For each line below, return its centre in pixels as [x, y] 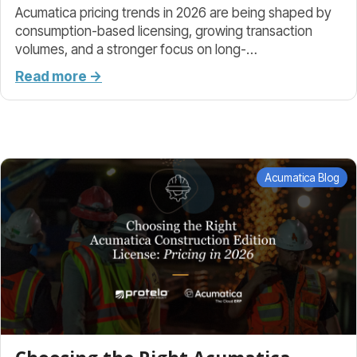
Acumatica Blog [302, 177]
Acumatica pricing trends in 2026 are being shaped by [173, 12]
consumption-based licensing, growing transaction [164, 31]
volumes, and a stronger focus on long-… [136, 49]
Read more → [59, 76]
